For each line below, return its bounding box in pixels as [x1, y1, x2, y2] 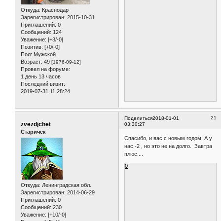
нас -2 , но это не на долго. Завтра [124, 143, 213, 149]
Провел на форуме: [21, 66, 70, 72]
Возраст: [21, 58, 42, 65]
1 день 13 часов [21, 73, 61, 79]
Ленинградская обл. [40, 182, 91, 188]
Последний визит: [21, 80, 65, 87]
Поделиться [124, 115, 153, 121]
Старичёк [21, 128, 46, 135]
